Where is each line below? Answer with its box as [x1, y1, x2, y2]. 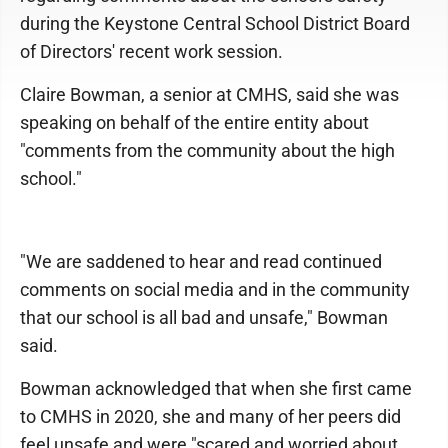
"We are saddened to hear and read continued [20, 251, 382, 272]
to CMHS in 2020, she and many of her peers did [20, 406, 401, 427]
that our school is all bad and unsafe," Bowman [20, 307, 388, 328]
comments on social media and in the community [20, 279, 410, 300]
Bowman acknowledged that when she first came [20, 378, 412, 399]
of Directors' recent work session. [20, 41, 283, 62]
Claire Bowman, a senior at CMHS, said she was [20, 84, 399, 105]
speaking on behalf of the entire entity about [20, 112, 369, 133]
